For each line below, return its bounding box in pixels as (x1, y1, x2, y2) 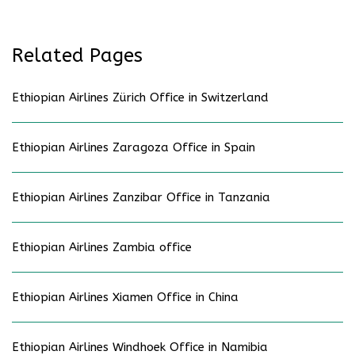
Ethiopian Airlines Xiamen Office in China (12, 290, 239, 305)
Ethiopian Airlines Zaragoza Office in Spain (12, 140, 255, 155)
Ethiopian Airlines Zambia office (12, 240, 192, 255)
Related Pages (12, 44, 143, 67)
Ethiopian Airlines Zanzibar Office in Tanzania (12, 190, 270, 205)
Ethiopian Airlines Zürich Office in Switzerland (12, 90, 269, 105)
